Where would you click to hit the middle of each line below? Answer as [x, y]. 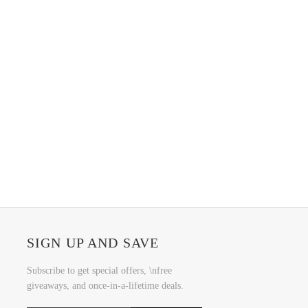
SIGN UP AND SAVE [93, 243]
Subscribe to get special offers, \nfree [99, 271]
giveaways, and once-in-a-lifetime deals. [105, 286]
